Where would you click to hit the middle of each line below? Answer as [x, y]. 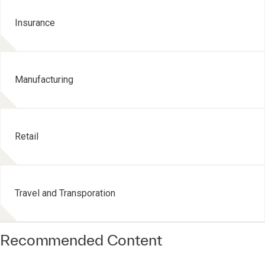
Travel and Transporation [65, 193]
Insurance [35, 23]
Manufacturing [44, 80]
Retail [27, 137]
